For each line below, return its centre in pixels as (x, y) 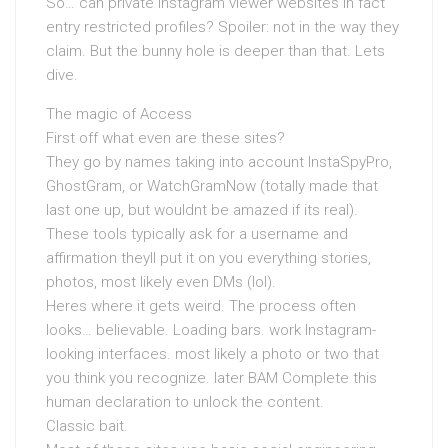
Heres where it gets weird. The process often (201, 306)
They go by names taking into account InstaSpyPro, (219, 162)
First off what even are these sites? (165, 138)
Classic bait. (87, 426)
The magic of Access (119, 114)
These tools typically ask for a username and (197, 234)
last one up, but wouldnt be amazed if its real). (202, 210)
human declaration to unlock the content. (185, 402)
